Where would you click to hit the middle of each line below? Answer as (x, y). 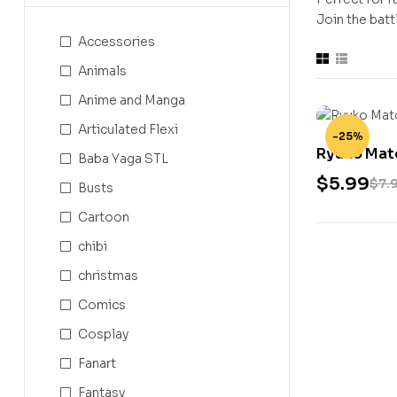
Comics (102, 305)
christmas (108, 276)
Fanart (97, 363)
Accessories (117, 42)
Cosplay (103, 334)
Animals (102, 71)
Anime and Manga (132, 100)
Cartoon (104, 217)
